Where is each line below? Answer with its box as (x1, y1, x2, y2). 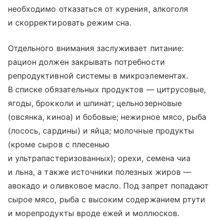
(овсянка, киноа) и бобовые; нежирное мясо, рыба (8, 112, 207, 122)
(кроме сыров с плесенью (8, 139, 110, 150)
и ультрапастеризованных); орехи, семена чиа (8, 153, 191, 164)
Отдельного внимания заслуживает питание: (8, 43, 184, 54)
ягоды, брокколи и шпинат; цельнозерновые (8, 98, 182, 109)
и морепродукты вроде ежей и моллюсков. (8, 208, 179, 219)
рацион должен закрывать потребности (8, 57, 165, 67)
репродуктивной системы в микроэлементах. (8, 71, 188, 81)
